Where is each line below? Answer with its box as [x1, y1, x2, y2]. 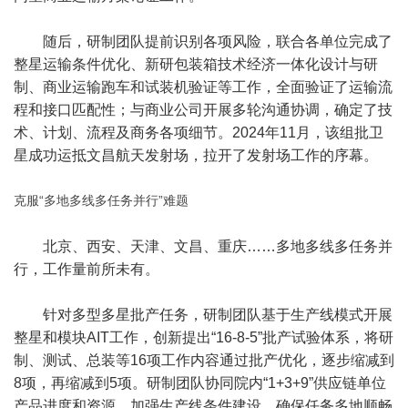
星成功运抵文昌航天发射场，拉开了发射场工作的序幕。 [14, 148, 378, 163]
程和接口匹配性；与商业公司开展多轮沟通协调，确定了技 [14, 102, 393, 117]
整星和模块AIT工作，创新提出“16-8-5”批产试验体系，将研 [14, 330, 393, 345]
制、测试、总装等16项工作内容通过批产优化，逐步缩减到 [14, 352, 394, 368]
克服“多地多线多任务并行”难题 [14, 193, 189, 208]
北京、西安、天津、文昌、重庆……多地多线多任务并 [43, 239, 393, 254]
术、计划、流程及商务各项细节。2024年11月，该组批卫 [14, 125, 383, 140]
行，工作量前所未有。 [14, 261, 159, 277]
